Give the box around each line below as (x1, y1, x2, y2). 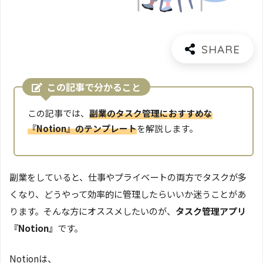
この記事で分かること (44, 79, 141, 94)
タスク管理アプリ (176, 204, 246, 217)
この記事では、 (27, 107, 89, 120)
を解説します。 (136, 122, 198, 135)
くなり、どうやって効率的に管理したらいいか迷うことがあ (9, 187, 246, 200)
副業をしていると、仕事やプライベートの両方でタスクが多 (9, 170, 247, 183)
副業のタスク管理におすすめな (89, 107, 213, 120)
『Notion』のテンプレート (27, 122, 137, 135)
